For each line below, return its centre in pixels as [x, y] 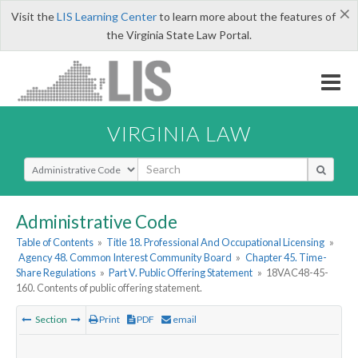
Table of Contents [55, 243]
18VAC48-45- [297, 273]
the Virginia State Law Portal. [179, 35]
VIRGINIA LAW [179, 133]
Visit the [34, 16]
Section [51, 320]
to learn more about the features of [246, 16]
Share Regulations [56, 273]
